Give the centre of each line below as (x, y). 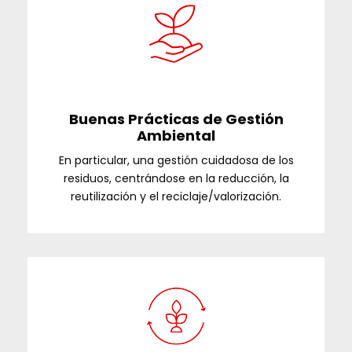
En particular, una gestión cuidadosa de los (176, 160)
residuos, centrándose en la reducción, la (176, 178)
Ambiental (176, 136)
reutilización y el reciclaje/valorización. (176, 196)
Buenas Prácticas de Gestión (176, 119)
